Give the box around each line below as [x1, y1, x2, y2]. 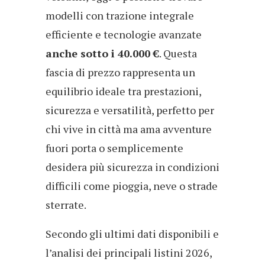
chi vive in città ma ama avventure [46, 121, 212, 136]
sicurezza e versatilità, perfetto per [46, 102, 214, 117]
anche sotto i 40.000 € [46, 46, 159, 60]
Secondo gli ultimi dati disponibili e [46, 226, 219, 241]
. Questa [159, 46, 197, 60]
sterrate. [46, 197, 86, 212]
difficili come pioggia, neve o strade [46, 178, 218, 193]
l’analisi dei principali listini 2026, [46, 245, 212, 260]
